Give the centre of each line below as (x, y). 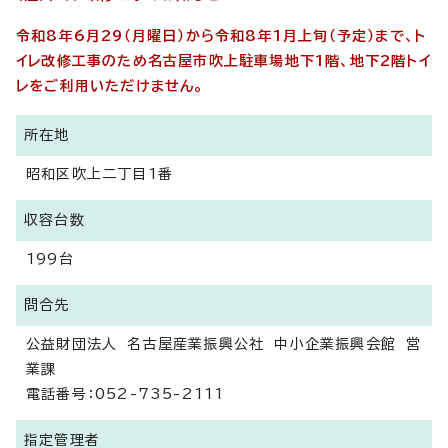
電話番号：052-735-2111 (125, 394)
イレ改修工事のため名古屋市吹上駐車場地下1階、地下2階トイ (223, 61)
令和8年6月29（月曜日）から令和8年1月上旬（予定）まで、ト (221, 36)
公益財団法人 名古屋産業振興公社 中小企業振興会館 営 (224, 344)
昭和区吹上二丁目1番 (99, 174)
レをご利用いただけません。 (110, 86)
